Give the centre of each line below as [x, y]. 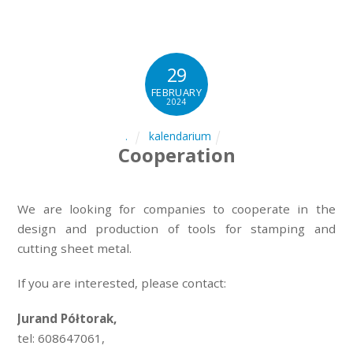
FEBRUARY [176, 92]
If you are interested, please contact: [122, 283]
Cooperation [176, 155]
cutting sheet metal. [75, 248]
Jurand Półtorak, [67, 319]
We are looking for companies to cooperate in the [176, 208]
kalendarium [180, 136]
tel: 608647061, [61, 338]
